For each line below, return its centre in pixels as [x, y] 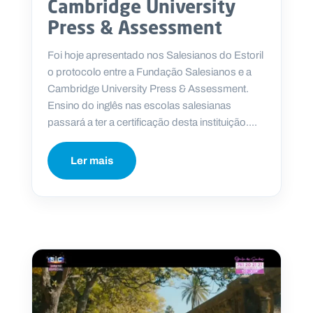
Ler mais [92, 161]
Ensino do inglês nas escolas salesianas [139, 106]
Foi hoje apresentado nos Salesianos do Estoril [155, 56]
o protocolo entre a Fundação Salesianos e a [150, 72]
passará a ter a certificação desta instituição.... [152, 123]
